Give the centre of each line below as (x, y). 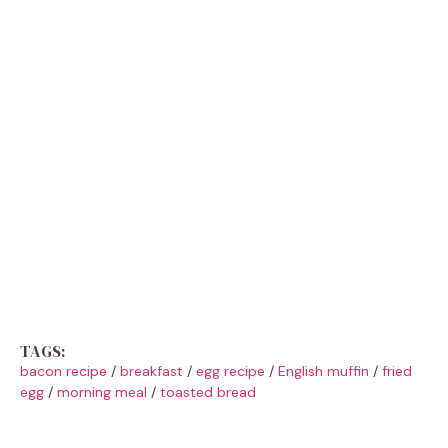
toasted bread (208, 391)
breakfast (151, 370)
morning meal (102, 391)
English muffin (323, 370)
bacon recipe (63, 370)
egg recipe (230, 370)
